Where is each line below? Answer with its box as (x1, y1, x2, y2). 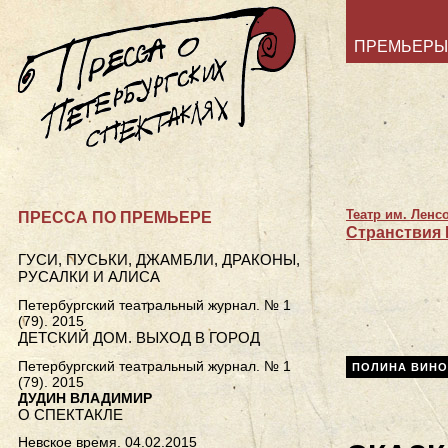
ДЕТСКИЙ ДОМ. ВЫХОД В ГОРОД (18, 328, 260, 346)
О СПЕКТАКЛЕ (18, 405, 123, 423)
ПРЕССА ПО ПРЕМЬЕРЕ (18, 209, 212, 226)
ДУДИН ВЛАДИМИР (18, 389, 152, 406)
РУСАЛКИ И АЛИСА (18, 268, 160, 286)
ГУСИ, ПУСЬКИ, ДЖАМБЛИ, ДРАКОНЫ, (18, 251, 300, 269)
